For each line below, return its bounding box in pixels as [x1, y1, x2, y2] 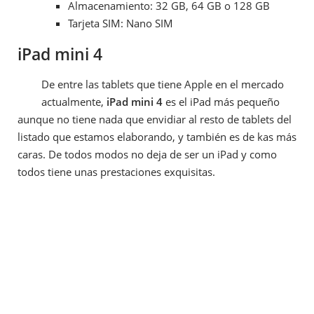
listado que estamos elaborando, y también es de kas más [18, 130, 296, 144]
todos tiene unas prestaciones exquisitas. [18, 165, 215, 179]
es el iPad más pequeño [163, 95, 280, 109]
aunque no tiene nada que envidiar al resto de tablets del [18, 112, 292, 127]
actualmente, [41, 95, 104, 109]
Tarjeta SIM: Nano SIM [68, 16, 173, 31]
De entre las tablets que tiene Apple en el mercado [41, 77, 285, 92]
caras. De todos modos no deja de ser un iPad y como [18, 147, 277, 162]
